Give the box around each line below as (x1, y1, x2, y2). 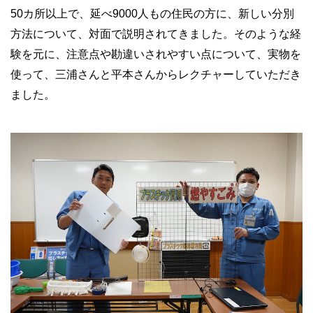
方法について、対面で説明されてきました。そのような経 (10, 27, 301, 40)
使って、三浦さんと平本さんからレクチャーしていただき (10, 68, 301, 80)
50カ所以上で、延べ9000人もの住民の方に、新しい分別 (10, 7, 294, 20)
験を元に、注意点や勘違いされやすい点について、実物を (10, 48, 301, 60)
